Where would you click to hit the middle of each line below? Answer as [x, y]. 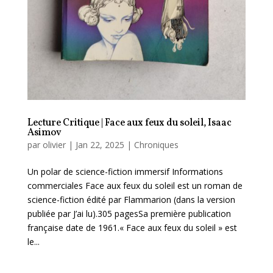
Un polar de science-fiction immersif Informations [125, 171]
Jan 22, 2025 [100, 144]
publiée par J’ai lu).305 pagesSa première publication [129, 213]
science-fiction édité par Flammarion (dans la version [131, 199]
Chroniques [156, 144]
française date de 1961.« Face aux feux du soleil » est [132, 227]
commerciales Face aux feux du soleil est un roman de [135, 185]
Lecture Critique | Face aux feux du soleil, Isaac [129, 123]
